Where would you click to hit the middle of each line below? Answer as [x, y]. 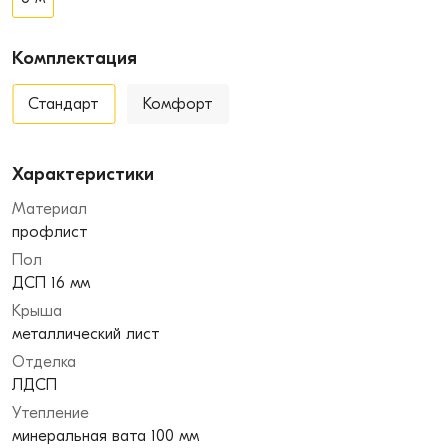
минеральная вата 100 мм [105, 436]
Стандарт [63, 104]
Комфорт [178, 104]
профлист [50, 232]
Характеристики [83, 174]
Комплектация [74, 58]
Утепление [50, 413]
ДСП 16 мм [51, 283]
